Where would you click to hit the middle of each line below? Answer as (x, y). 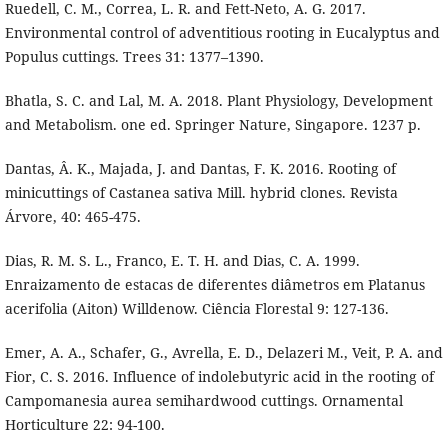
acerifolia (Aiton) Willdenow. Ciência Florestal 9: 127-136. (196, 309)
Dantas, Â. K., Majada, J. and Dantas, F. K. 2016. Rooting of (200, 169)
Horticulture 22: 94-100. (84, 425)
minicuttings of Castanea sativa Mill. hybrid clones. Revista (201, 193)
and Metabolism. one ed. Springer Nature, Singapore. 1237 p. (212, 125)
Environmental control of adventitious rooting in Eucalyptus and (222, 32)
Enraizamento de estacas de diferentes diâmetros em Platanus (214, 285)
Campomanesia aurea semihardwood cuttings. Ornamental (203, 401)
